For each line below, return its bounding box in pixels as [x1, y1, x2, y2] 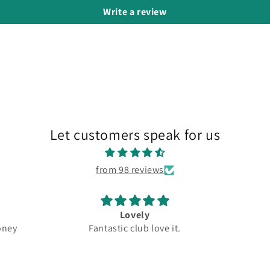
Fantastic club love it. [121, 222, 172, 234]
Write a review [103, 5, 167, 18]
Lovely [111, 209, 141, 221]
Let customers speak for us [49, 125, 221, 144]
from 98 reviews [96, 163, 164, 176]
